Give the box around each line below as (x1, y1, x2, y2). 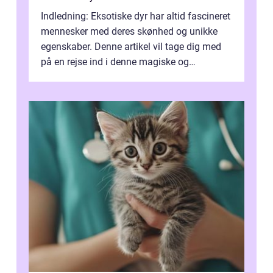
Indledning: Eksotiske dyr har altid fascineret (41, 10, 230, 23)
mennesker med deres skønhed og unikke (41, 26, 218, 38)
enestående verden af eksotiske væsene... (41, 71, 219, 83)
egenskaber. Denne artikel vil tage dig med (41, 41, 221, 53)
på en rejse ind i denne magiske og (41, 56, 189, 68)
